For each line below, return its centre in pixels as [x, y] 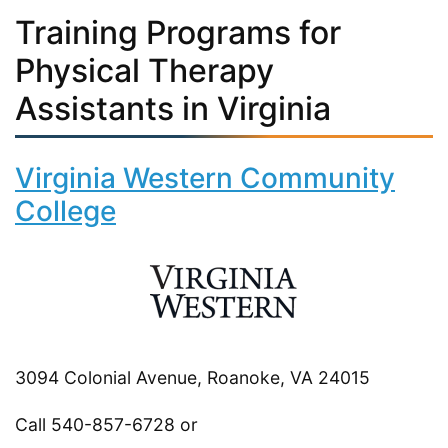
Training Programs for [178, 32]
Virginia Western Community [205, 177]
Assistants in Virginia [173, 108]
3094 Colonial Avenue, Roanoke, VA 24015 [192, 377]
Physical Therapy [144, 70]
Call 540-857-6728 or [106, 424]
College [65, 210]
